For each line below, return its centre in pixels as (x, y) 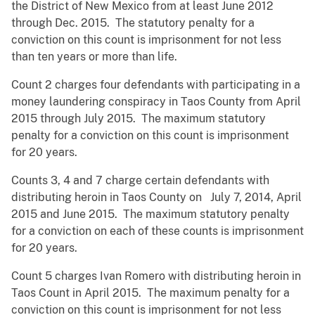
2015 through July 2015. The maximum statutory (139, 119)
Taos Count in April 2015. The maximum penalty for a (150, 293)
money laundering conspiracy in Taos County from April (156, 102)
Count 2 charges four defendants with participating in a (156, 85)
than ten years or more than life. (94, 57)
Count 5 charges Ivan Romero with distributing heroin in (156, 276)
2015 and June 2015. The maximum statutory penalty (150, 214)
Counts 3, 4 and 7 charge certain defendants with (140, 181)
